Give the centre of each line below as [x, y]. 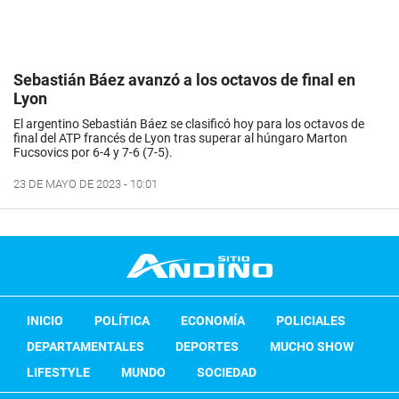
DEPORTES [207, 346]
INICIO [45, 320]
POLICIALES [311, 320]
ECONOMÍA [213, 320]
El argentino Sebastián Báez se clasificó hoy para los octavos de [189, 123]
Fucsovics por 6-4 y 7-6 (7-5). [93, 152]
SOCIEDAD [227, 372]
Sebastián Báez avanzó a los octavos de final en [184, 79]
